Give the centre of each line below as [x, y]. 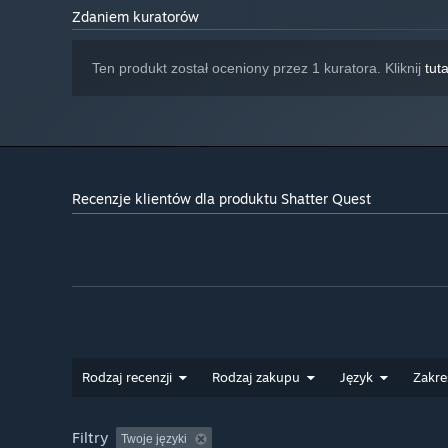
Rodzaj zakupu [256, 377]
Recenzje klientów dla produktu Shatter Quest [221, 199]
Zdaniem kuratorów [135, 17]
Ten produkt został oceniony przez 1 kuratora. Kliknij [258, 68]
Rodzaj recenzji [127, 377]
